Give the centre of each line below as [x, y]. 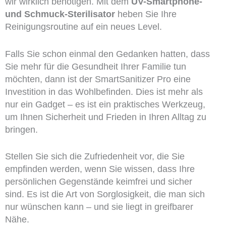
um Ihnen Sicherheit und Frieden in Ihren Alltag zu [105, 117]
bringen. [21, 129]
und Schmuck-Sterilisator [60, 14]
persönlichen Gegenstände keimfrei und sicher [98, 182]
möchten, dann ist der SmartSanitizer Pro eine [98, 79]
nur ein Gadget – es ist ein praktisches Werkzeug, [105, 104]
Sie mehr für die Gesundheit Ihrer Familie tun [95, 66]
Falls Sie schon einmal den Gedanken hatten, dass [107, 54]
